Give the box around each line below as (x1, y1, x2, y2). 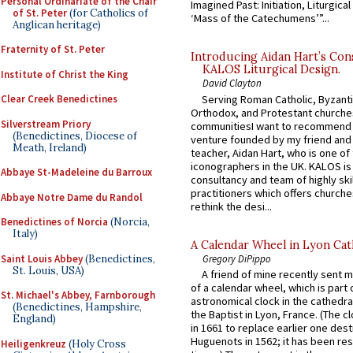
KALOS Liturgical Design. (203, 62, 340, 77)
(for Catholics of (67, 6, 148, 20)
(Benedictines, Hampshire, (13, 300, 142, 314)
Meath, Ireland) (13, 140, 87, 154)
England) (13, 312, 56, 325)
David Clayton (203, 76, 262, 90)
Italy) (13, 227, 38, 240)
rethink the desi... (191, 199, 272, 214)
